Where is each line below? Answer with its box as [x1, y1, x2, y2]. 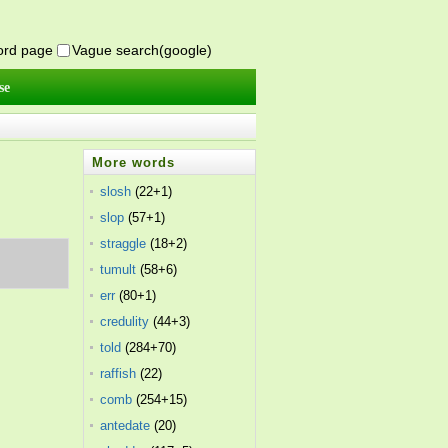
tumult [100, 262, 137, 277]
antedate [100, 418, 151, 433]
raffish [100, 366, 137, 381]
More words [92, 155, 176, 170]
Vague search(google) [72, 42, 212, 58]
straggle [100, 236, 147, 251]
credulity [100, 314, 150, 329]
